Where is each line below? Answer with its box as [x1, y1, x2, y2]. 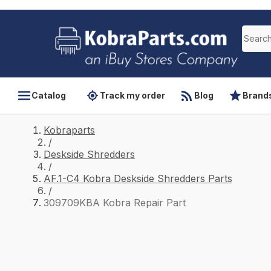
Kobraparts [44, 124, 95, 136]
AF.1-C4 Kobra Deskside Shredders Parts [44, 172, 232, 184]
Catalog [31, 90, 66, 100]
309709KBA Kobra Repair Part [44, 197, 186, 209]
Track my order [100, 90, 165, 100]
